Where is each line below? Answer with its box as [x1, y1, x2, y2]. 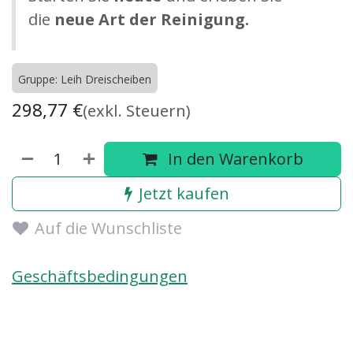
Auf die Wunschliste [35, 217, 182, 239]
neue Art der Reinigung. [54, 8, 249, 30]
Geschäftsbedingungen [12, 265, 188, 287]
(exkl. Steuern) [83, 99, 191, 121]
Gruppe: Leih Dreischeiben [18, 71, 151, 87]
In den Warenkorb [163, 147, 303, 169]
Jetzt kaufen [138, 182, 229, 204]
